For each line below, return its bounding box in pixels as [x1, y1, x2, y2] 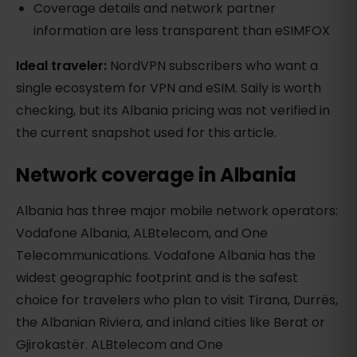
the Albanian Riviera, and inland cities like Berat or [16, 313, 325, 332]
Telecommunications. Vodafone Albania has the [16, 246, 316, 265]
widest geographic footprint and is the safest [16, 269, 298, 288]
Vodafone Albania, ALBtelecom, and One [16, 224, 268, 243]
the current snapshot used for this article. [16, 124, 277, 143]
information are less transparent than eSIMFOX [33, 22, 331, 41]
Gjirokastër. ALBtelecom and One [16, 335, 223, 355]
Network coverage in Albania [16, 162, 296, 189]
